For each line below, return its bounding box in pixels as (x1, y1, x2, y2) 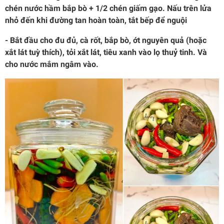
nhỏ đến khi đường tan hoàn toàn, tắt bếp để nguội (5, 15, 187, 25)
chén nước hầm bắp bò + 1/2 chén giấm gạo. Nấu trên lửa (5, 3, 211, 13)
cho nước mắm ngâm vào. (5, 59, 98, 69)
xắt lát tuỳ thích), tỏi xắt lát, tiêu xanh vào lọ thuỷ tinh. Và (5, 47, 207, 57)
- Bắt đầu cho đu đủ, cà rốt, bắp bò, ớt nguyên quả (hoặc (5, 35, 206, 45)
